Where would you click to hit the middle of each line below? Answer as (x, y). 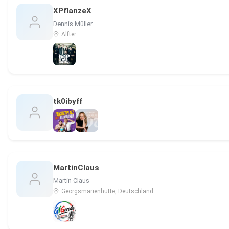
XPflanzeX (72, 11)
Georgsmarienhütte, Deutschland (107, 191)
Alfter (68, 35)
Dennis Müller (73, 24)
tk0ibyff (68, 101)
